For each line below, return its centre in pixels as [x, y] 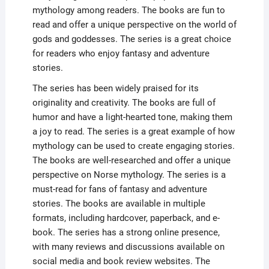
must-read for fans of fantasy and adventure [119, 189]
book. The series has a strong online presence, [126, 233]
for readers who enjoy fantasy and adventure [121, 54]
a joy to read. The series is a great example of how [133, 132]
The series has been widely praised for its [115, 89]
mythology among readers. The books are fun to [128, 11]
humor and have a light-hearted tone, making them [132, 117]
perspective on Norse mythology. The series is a [129, 175]
